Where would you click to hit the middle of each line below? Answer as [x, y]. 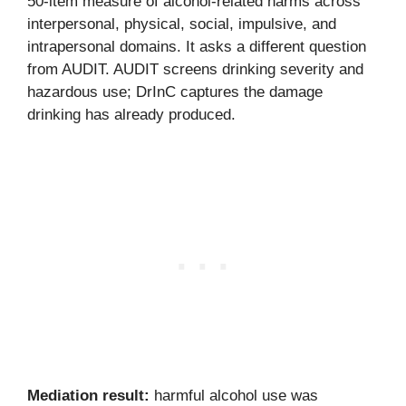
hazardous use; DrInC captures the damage [175, 92]
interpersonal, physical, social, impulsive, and [182, 24]
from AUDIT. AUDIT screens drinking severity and [195, 69]
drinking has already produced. [131, 114]
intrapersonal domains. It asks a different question [197, 46]
